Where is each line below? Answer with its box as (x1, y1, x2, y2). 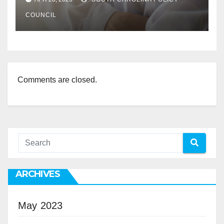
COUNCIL (25, 11, 56, 18)
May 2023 (18, 199, 63, 211)
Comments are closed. (17, 75, 97, 84)
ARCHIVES (15, 168, 60, 179)
